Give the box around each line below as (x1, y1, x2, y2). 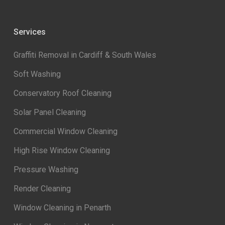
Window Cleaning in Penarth (13, 203, 111, 212)
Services (13, 27, 46, 37)
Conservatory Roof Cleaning (13, 88, 111, 98)
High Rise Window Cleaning (13, 146, 110, 155)
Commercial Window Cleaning (13, 127, 118, 136)
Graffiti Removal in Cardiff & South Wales (13, 50, 156, 60)
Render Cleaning (13, 184, 71, 193)
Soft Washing (13, 69, 61, 79)
